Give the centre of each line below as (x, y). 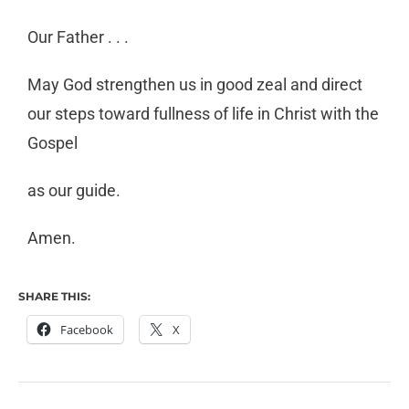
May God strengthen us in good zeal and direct (195, 85)
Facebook (87, 330)
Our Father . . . (78, 37)
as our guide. (74, 191)
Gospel (52, 143)
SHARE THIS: (54, 297)
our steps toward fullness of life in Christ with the (203, 114)
